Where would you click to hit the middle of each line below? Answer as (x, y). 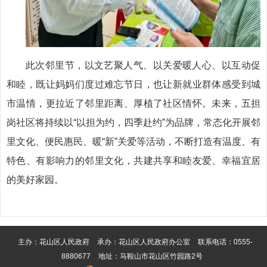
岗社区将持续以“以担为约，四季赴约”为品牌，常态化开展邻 (133, 122)
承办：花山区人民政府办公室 (144, 242)
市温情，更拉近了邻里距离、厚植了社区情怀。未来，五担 (133, 103)
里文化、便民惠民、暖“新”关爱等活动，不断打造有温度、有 (133, 142)
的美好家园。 (35, 180)
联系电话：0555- (225, 242)
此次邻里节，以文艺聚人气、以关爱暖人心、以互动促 (143, 65)
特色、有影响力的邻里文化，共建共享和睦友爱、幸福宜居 (133, 161)
